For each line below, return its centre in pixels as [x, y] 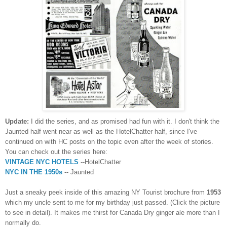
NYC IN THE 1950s [34, 172]
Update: [17, 121]
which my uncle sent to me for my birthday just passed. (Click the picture [112, 202]
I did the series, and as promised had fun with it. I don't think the [125, 121]
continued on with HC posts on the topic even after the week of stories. [109, 142]
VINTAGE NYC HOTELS [42, 162]
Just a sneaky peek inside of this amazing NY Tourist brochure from [105, 192]
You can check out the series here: [56, 152]
